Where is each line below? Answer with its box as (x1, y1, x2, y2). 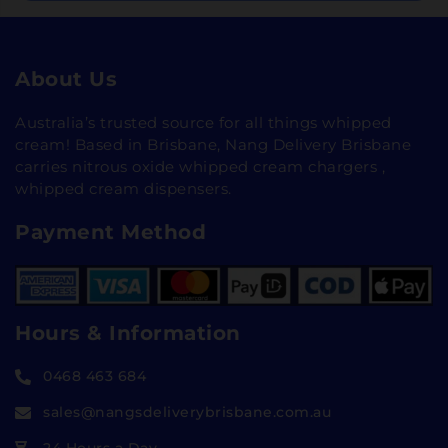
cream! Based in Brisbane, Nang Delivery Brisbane (15, 135, 411, 155)
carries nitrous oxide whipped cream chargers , (15, 157, 385, 177)
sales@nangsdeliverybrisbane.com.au (43, 403, 331, 422)
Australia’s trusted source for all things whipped (15, 113, 392, 133)
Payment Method (15, 220, 206, 245)
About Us (15, 67, 117, 92)
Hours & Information (15, 321, 241, 346)
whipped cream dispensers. (15, 179, 232, 199)
